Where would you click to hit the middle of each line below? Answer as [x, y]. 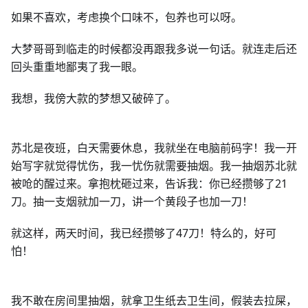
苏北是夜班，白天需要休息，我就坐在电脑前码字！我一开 [154, 148]
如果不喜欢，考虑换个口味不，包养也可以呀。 [126, 17]
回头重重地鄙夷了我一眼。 [77, 67]
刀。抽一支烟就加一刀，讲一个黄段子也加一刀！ [132, 201]
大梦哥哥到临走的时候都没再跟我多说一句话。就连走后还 [154, 49]
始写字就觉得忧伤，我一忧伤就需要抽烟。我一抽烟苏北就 [154, 166]
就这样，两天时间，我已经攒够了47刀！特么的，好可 [144, 233]
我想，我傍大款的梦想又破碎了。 [93, 98]
